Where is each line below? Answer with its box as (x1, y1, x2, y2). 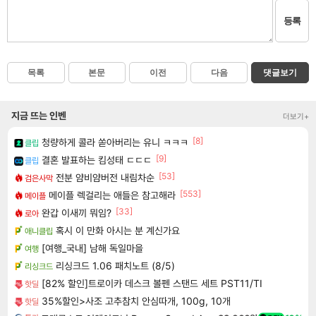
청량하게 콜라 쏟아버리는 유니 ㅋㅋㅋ (42, 135, 188, 148)
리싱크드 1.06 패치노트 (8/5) (56, 259, 175, 272)
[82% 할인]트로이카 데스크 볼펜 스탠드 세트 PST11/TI (42, 276, 262, 289)
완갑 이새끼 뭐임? (42, 206, 111, 219)
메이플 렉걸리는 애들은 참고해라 (49, 188, 176, 201)
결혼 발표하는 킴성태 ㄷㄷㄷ (42, 153, 152, 166)
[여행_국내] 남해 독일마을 (42, 241, 143, 254)
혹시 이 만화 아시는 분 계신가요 (56, 224, 180, 236)
